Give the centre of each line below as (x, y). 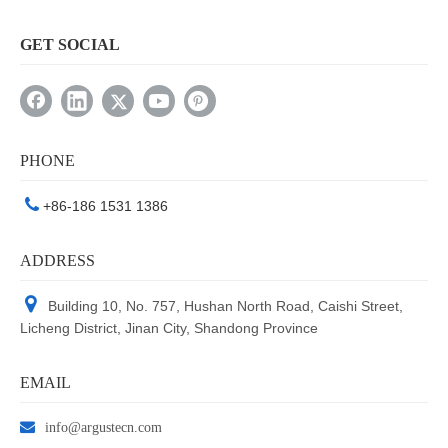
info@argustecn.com (103, 427)
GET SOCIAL (70, 45)
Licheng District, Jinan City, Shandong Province (169, 328)
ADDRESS (57, 261)
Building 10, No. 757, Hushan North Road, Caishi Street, (225, 306)
